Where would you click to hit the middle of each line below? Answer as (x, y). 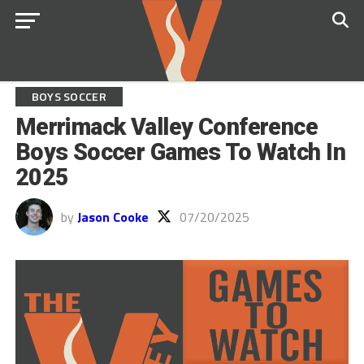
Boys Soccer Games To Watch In (180, 152)
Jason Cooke (113, 217)
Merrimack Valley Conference (167, 127)
